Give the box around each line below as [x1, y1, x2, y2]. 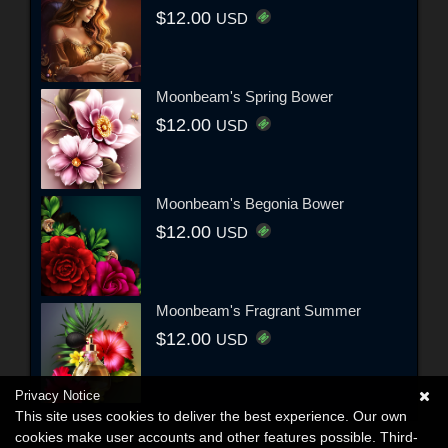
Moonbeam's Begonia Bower [156, 194, 344, 212]
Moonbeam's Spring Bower [156, 87, 333, 105]
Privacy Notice [15, 388, 100, 403]
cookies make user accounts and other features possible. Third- [15, 429, 418, 445]
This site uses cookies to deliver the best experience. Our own [15, 408, 407, 424]
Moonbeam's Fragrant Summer [156, 301, 361, 319]
